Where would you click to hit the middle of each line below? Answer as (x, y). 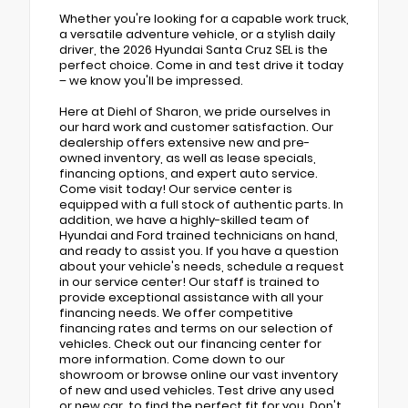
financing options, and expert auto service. (189, 173)
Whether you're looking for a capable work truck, (204, 18)
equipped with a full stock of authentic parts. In (201, 204)
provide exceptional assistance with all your (191, 297)
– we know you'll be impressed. (151, 80)
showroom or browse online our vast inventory (199, 374)
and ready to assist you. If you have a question (199, 250)
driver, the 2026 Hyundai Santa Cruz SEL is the (194, 49)
